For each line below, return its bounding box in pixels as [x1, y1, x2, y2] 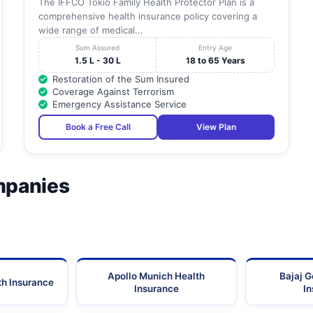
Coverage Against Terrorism [52, 86, 174, 98]
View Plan [196, 122, 236, 133]
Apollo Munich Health [108, 270, 205, 282]
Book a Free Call [65, 122, 131, 133]
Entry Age [198, 43, 233, 52]
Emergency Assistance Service [52, 99, 187, 110]
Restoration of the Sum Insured [52, 73, 189, 85]
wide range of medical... [38, 24, 143, 36]
